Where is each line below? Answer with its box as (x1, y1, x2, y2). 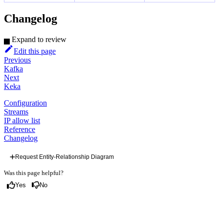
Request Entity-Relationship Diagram (15, 153, 114, 160)
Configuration (4, 98, 47, 107)
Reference (4, 125, 35, 133)
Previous (4, 55, 31, 64)
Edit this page (14, 46, 56, 55)
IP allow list (4, 116, 40, 125)
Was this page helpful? (4, 169, 64, 176)
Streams (4, 107, 28, 116)
